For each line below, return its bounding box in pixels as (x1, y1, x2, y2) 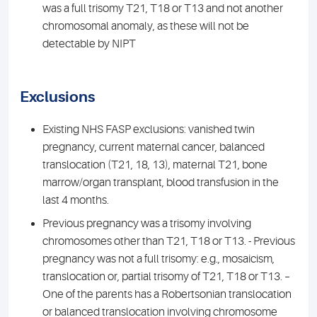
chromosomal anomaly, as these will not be (42, 20, 249, 33)
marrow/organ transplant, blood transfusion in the (42, 176, 279, 189)
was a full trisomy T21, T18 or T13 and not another (42, 2, 283, 15)
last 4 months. (42, 194, 109, 207)
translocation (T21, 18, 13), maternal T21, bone (42, 158, 267, 171)
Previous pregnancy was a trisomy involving (42, 217, 251, 230)
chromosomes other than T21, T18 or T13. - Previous (42, 235, 295, 248)
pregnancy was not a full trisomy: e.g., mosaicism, (42, 253, 275, 265)
